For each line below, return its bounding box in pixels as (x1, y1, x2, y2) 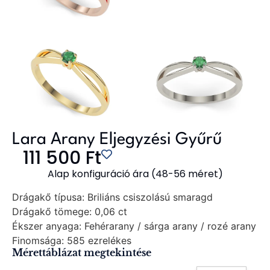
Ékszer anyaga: (12, 220, 81, 233)
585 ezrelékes (64, 234, 131, 247)
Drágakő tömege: (12, 206, 92, 218)
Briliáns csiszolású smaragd (84, 191, 213, 204)
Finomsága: (12, 234, 64, 247)
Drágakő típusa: (12, 191, 84, 204)
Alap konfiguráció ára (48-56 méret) (47, 167, 223, 181)
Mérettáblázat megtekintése (12, 246, 151, 259)
